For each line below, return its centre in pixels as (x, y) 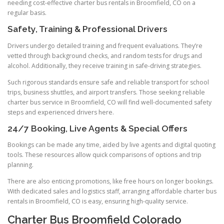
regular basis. (27, 13)
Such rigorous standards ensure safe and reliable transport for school (108, 82)
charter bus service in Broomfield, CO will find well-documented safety (109, 102)
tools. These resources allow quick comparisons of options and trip (104, 154)
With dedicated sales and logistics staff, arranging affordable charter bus (112, 191)
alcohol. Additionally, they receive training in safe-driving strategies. (104, 65)
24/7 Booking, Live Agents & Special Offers (97, 128)
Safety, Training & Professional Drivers (87, 29)
